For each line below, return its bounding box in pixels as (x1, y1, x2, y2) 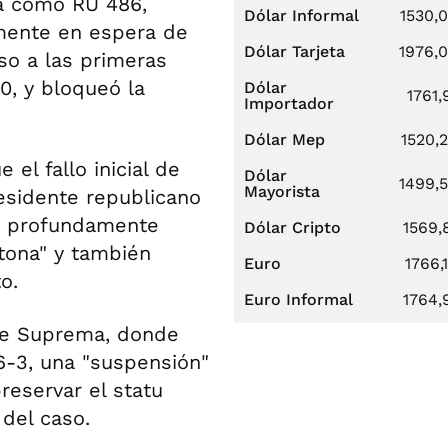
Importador (244, 94, 334, 113)
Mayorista (244, 182, 320, 201)
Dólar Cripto (244, 218, 341, 237)
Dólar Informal (244, 6, 359, 25)
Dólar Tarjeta (244, 42, 345, 61)
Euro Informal (244, 290, 353, 309)
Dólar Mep (244, 130, 325, 149)
